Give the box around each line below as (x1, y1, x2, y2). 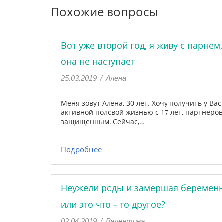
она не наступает (61, 55, 135, 67)
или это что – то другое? (61, 198, 165, 210)
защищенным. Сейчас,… (61, 117, 145, 126)
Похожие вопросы (51, 3, 158, 20)
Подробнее (61, 144, 102, 154)
